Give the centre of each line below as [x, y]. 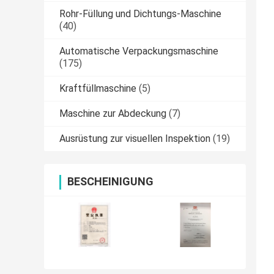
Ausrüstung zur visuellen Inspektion [135, 139]
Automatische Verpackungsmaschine [139, 51]
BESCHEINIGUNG [110, 182]
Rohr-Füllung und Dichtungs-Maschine [140, 14]
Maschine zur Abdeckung [113, 114]
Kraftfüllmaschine [98, 89]
